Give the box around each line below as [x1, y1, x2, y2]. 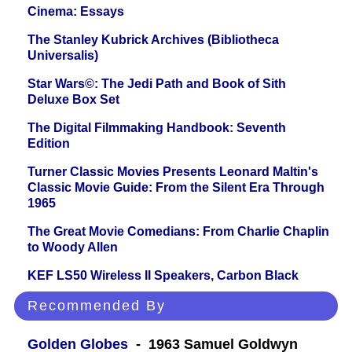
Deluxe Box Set [27, 93, 119, 107]
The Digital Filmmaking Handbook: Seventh [27, 121, 286, 135]
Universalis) [27, 49, 98, 63]
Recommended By [27, 298, 166, 314]
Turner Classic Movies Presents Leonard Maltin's [27, 165, 318, 179]
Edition [27, 137, 70, 151]
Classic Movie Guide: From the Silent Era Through [27, 181, 324, 195]
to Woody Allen [27, 240, 118, 255]
